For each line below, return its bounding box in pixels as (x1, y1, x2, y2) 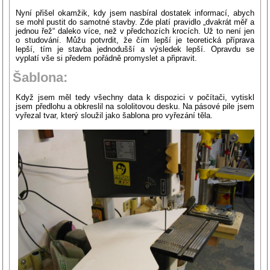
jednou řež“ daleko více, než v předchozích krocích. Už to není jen (16, 27, 254, 36)
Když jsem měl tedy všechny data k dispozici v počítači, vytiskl (16, 93, 254, 102)
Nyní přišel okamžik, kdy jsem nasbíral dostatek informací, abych (16, 8, 254, 18)
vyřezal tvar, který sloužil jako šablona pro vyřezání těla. (16, 111, 213, 121)
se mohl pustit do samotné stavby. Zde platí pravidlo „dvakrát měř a (16, 17, 254, 27)
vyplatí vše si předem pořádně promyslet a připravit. (16, 54, 198, 63)
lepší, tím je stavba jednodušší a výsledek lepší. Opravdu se (16, 45, 254, 54)
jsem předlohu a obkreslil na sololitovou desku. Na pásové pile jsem (16, 102, 254, 111)
